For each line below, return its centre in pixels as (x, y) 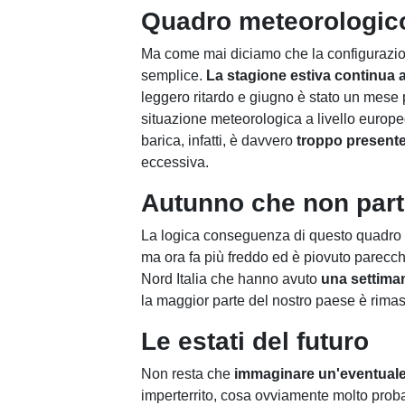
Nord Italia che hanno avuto (231, 279)
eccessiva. (175, 162)
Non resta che (188, 374)
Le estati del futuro (255, 341)
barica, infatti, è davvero (219, 141)
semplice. (172, 75)
